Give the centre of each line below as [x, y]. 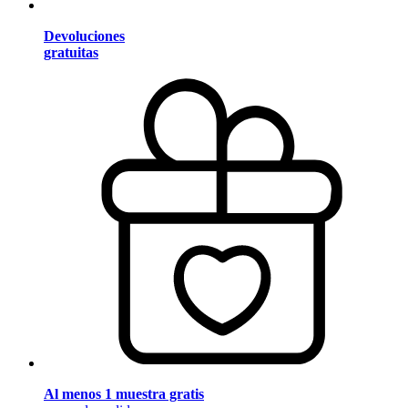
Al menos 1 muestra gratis [124, 394]
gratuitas [71, 52]
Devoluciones [84, 36]
